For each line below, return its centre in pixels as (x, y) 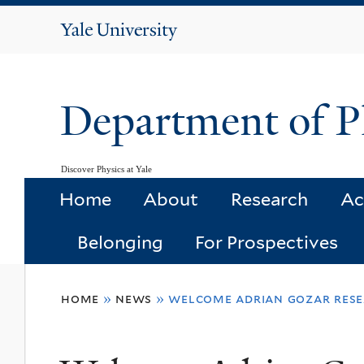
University (137, 50)
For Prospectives (267, 243)
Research (269, 199)
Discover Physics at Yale (106, 169)
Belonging (120, 243)
